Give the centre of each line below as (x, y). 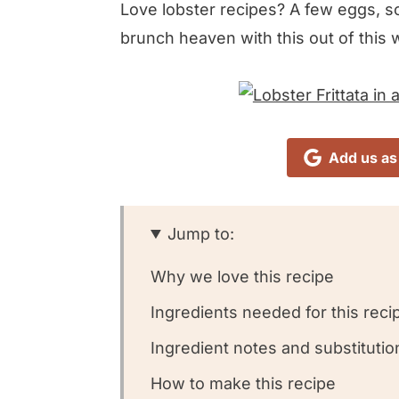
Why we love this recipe (242, 276)
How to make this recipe (243, 383)
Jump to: (201, 233)
